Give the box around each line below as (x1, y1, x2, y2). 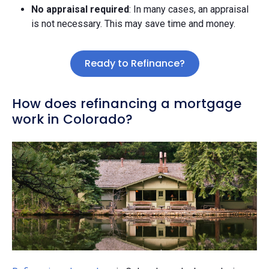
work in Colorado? (12, 110, 133, 129)
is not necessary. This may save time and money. (31, 18, 235, 30)
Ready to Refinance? (84, 56, 185, 71)
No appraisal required (31, 4, 129, 16)
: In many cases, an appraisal (129, 4, 249, 16)
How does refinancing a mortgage (12, 94, 241, 113)
